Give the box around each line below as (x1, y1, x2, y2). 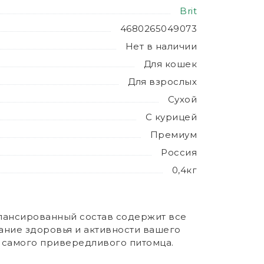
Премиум (150, 129, 197, 140)
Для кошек (143, 58, 197, 70)
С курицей (145, 111, 197, 123)
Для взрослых (128, 76, 197, 87)
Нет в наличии (125, 41, 197, 52)
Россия (161, 147, 197, 158)
